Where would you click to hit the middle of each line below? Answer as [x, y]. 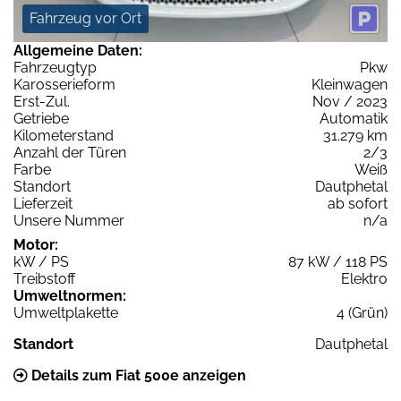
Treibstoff [44, 279]
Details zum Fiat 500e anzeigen [137, 376]
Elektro [364, 279]
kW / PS [41, 262]
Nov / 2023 [350, 102]
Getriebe [41, 119]
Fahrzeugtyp [55, 68]
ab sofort [358, 204]
